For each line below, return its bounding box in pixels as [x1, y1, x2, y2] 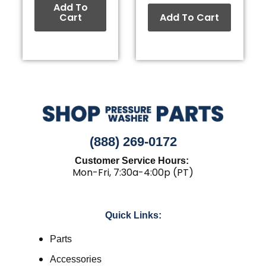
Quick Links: [104, 210, 161, 221]
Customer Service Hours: [75, 156, 191, 166]
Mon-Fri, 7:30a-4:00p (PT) [72, 166, 194, 180]
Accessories [49, 254, 102, 265]
